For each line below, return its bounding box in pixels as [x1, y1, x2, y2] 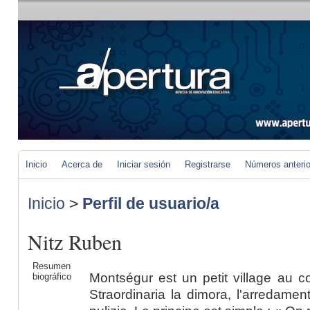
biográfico [32, 271, 71, 282]
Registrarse [185, 159, 230, 170]
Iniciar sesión [117, 159, 170, 170]
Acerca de [62, 159, 102, 170]
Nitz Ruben [28, 228, 122, 256]
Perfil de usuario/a [82, 194, 219, 212]
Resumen [32, 261, 71, 271]
